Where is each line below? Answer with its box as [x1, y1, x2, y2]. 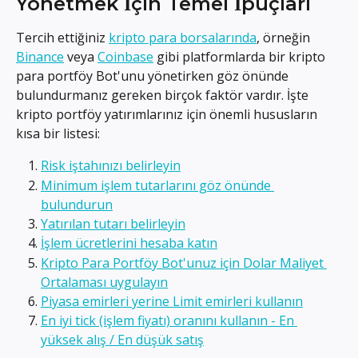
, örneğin [257, 29, 313, 47]
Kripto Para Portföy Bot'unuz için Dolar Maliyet [41, 253, 327, 272]
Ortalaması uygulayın [41, 272, 168, 291]
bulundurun [41, 195, 113, 213]
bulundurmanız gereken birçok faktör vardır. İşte [16, 86, 312, 105]
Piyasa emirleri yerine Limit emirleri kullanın [41, 292, 303, 310]
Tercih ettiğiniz [16, 29, 109, 47]
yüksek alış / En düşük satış [41, 331, 204, 349]
